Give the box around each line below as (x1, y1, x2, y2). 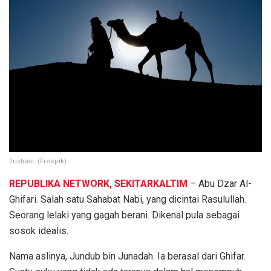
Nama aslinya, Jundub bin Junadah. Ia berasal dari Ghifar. (9, 250, 246, 262)
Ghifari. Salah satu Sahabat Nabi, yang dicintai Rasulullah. (9, 193, 246, 205)
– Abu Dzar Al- (188, 177, 252, 189)
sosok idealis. (9, 224, 68, 237)
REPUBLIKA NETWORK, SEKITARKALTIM (9, 177, 188, 189)
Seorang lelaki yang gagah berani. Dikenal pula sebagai (9, 209, 240, 221)
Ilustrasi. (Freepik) (9, 157, 67, 165)
